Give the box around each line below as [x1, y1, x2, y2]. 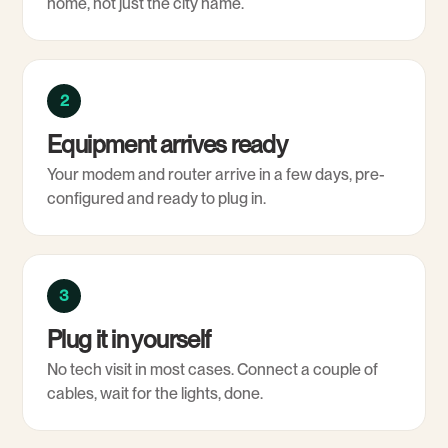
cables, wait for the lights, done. [47, 384, 263, 403]
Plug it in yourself [47, 325, 211, 354]
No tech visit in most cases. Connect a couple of [47, 360, 378, 379]
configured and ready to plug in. [47, 189, 266, 208]
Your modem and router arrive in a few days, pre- [47, 165, 385, 184]
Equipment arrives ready [47, 130, 288, 159]
